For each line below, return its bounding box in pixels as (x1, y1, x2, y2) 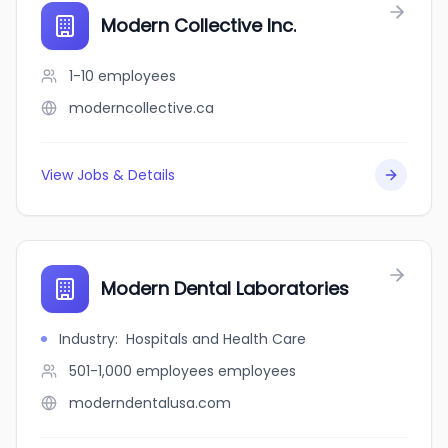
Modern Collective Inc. (101, 13, 296, 38)
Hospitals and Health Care (126, 329, 306, 349)
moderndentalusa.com (69, 393, 231, 413)
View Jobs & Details (41, 165, 175, 185)
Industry (59, 329, 115, 349)
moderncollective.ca (69, 98, 214, 118)
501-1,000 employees (69, 361, 214, 381)
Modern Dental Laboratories (101, 276, 349, 301)
